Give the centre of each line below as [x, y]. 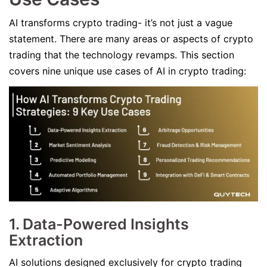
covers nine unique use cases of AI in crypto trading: [129, 71]
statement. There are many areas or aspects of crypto [131, 39]
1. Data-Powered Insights [99, 224]
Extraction [46, 240]
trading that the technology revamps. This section [122, 55]
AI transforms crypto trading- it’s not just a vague [121, 23]
